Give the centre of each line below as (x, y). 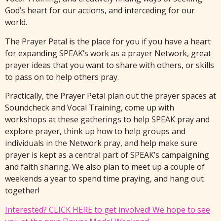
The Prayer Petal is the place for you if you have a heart (108, 41)
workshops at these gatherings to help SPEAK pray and (107, 120)
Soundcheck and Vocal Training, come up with (90, 108)
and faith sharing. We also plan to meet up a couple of (105, 167)
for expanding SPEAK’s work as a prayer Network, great (108, 53)
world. (16, 22)
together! (22, 191)
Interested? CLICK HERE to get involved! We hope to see (108, 209)
